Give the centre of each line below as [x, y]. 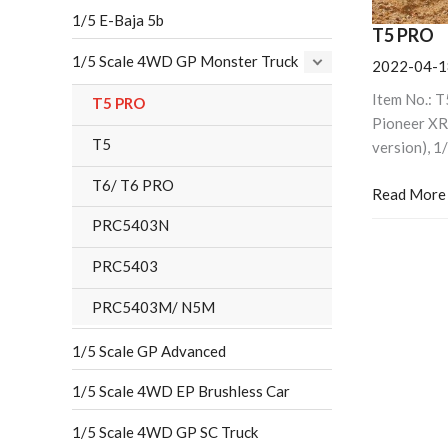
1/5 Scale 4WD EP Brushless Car [181, 391]
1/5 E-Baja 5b [118, 20]
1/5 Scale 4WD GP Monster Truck [185, 61]
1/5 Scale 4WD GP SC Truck [165, 432]
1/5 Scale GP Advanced [149, 350]
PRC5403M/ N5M [153, 306]
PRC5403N [130, 225]
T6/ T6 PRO [133, 184]
